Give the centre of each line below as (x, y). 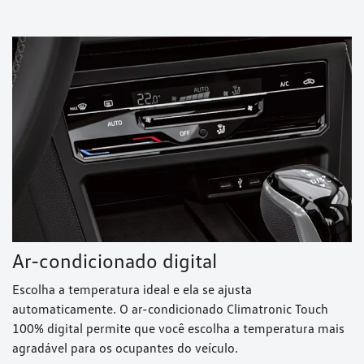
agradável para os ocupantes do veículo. (125, 348)
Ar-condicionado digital (115, 261)
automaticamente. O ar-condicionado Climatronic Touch (170, 309)
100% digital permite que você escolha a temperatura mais (178, 329)
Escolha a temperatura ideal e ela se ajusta (132, 290)
